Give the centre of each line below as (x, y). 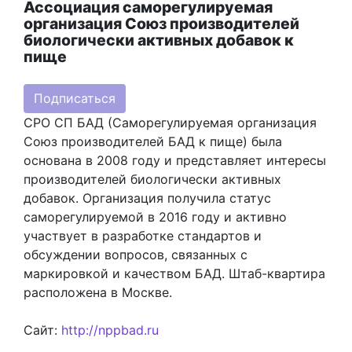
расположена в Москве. (98, 292)
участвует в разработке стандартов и (143, 235)
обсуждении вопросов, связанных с (136, 254)
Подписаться (74, 99)
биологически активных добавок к (159, 40)
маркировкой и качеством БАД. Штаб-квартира (174, 273)
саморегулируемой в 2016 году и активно (155, 216)
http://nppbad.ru (110, 330)
